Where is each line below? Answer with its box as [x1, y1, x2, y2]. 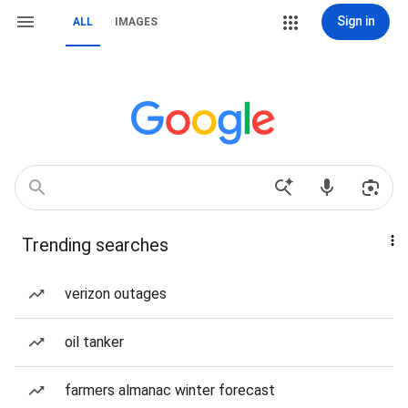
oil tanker [65, 333, 124, 351]
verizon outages [65, 285, 167, 302]
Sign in [336, 14, 375, 28]
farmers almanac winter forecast [65, 382, 275, 399]
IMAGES [115, 15, 158, 28]
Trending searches [22, 234, 168, 256]
